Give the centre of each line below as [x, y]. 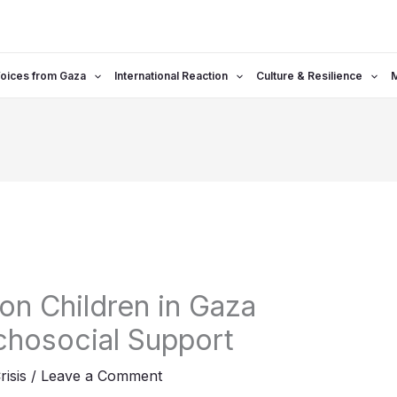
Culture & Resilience [309, 76]
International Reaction [171, 76]
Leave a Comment [101, 375]
